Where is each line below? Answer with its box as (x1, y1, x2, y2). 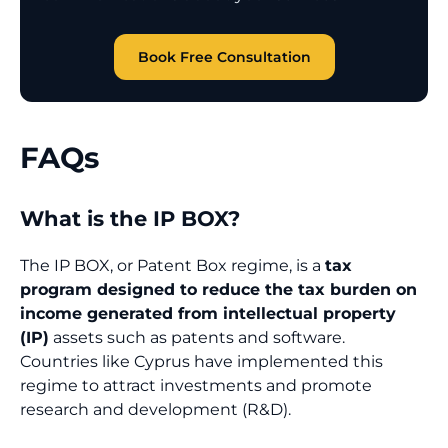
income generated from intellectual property (20, 303, 396, 323)
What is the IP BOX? (20, 205, 240, 231)
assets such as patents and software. (49, 327, 349, 347)
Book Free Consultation (137, 47, 311, 66)
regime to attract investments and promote (20, 375, 372, 395)
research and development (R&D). (20, 399, 291, 419)
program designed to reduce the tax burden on (20, 279, 417, 299)
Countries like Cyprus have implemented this (20, 351, 383, 371)
